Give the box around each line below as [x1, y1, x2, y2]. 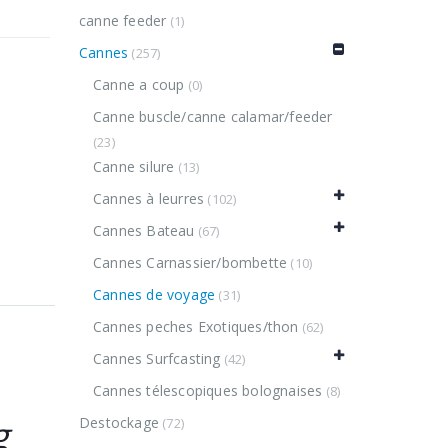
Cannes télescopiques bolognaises [92, 381, 323, 401]
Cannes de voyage [92, 285, 216, 305]
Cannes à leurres [92, 189, 205, 209]
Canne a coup [92, 75, 185, 95]
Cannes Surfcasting [92, 349, 221, 369]
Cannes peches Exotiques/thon [92, 317, 299, 337]
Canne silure [92, 157, 175, 177]
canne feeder [79, 11, 167, 31]
